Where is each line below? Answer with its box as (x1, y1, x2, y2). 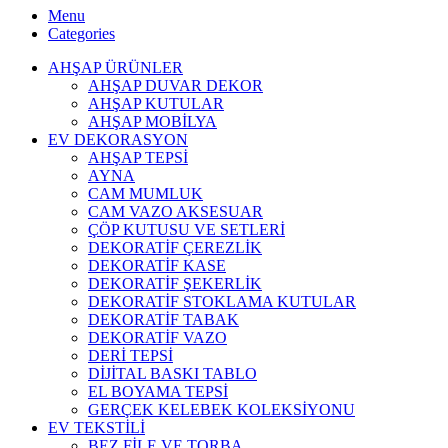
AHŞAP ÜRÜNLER (48, 58, 183, 76)
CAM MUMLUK (88, 184, 203, 202)
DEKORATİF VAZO (88, 328, 227, 346)
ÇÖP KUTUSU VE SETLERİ (88, 220, 285, 238)
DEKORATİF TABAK (88, 310, 239, 328)
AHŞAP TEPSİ (88, 148, 188, 166)
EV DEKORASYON (48, 130, 188, 148)
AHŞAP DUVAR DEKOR (88, 76, 263, 94)
